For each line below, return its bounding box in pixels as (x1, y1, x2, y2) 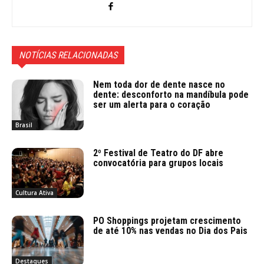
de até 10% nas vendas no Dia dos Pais (93, 225, 248, 237)
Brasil (15, 120, 32, 129)
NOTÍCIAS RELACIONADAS (19, 49, 117, 61)
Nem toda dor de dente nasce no (93, 78, 226, 90)
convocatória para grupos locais (93, 157, 224, 169)
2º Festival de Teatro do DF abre (93, 147, 224, 159)
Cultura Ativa (15, 189, 54, 197)
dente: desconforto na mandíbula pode (93, 88, 249, 100)
